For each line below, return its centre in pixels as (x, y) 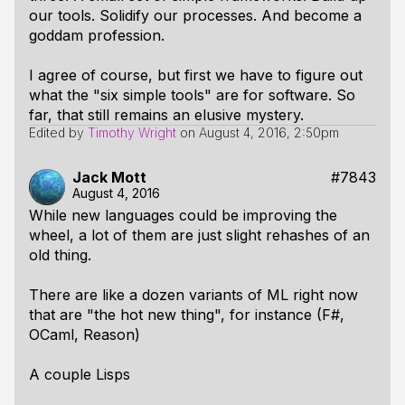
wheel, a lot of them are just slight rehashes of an (199, 235)
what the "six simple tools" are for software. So (192, 95)
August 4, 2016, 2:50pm (269, 132)
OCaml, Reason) (85, 334)
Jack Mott (109, 177)
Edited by (58, 132)
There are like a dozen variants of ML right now (193, 295)
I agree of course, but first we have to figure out (196, 75)
